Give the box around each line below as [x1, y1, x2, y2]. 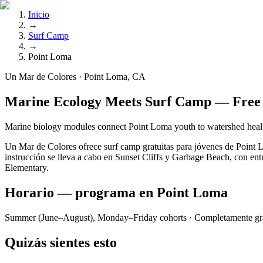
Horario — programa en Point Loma [5, 184, 228, 200]
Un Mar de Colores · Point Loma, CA [5, 72, 146, 82]
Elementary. [5, 162, 49, 173]
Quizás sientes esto [5, 234, 117, 250]
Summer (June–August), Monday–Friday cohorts [5, 212, 187, 222]
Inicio [28, 9, 49, 19]
